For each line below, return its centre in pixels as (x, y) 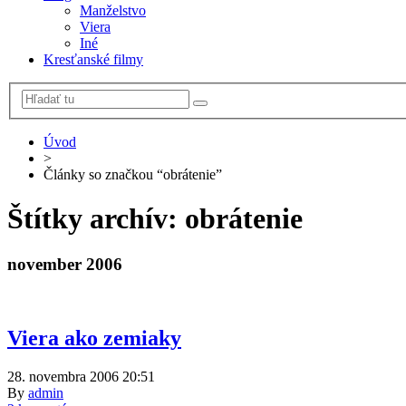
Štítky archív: (96, 218)
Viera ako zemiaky (94, 338)
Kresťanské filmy (93, 59)
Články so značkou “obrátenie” (133, 174)
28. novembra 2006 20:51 (81, 376)
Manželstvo (113, 10)
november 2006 (65, 265)
